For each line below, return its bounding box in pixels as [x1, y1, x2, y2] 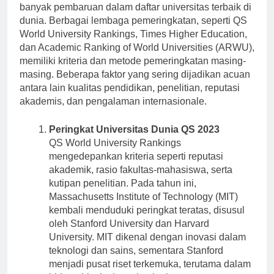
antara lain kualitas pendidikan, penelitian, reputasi [20, 93, 240, 104]
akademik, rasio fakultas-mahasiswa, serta [49, 175, 232, 186]
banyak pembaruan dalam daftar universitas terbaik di [20, 12, 251, 23]
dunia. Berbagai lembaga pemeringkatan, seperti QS [20, 26, 247, 37]
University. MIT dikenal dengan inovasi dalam [49, 242, 246, 253]
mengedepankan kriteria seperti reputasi [49, 161, 223, 172]
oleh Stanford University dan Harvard [49, 229, 209, 240]
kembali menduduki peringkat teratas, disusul [49, 215, 245, 226]
